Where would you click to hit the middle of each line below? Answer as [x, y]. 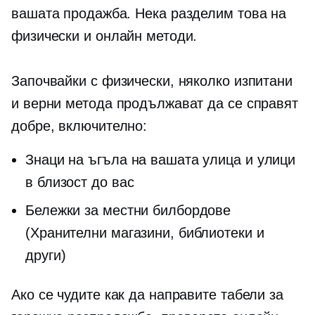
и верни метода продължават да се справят [155, 103]
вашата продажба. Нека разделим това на [149, 13]
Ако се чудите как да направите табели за [147, 295]
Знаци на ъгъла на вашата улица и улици [161, 160]
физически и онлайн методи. [104, 36]
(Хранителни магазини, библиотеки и [145, 233]
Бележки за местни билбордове [128, 210]
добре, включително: [79, 126]
